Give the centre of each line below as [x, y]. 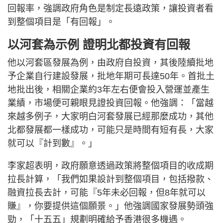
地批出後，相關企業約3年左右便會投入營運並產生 [109, 90]
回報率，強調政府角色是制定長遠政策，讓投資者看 [111, 9]
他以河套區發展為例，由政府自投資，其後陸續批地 [111, 63]
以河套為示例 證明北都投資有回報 [99, 45]
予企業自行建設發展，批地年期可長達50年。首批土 [111, 76]
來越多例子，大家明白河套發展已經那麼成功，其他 [111, 117]
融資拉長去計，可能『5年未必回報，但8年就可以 [107, 193]
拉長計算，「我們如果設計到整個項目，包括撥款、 [111, 179]
